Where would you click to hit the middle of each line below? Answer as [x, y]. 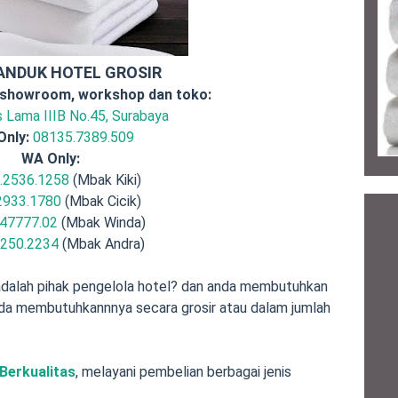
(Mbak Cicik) [102, 201]
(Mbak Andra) [101, 244]
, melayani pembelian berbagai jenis [183, 372]
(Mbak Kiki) [106, 180]
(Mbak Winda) [101, 223]
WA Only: [51, 159]
